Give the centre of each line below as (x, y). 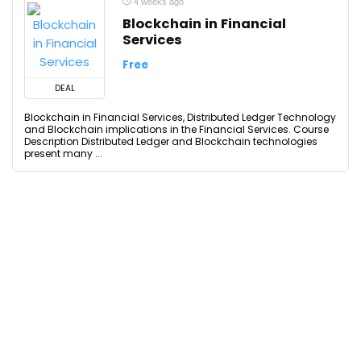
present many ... (63, 154)
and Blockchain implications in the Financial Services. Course (176, 129)
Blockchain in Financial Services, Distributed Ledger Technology (180, 117)
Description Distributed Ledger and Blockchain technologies (171, 141)
